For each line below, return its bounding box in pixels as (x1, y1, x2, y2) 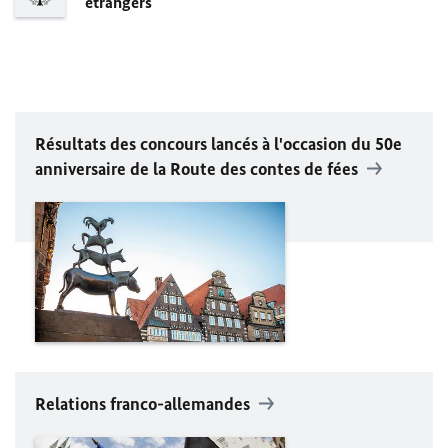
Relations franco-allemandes (35, 393, 254, 416)
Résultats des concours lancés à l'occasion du (35, 132, 375, 155)
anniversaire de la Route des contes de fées (35, 157, 358, 180)
